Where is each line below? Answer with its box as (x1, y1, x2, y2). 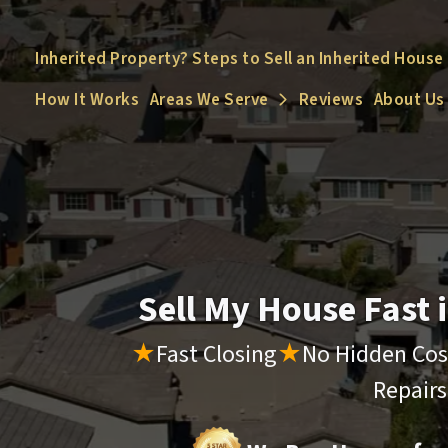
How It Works (35, 87, 140, 113)
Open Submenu (276, 89, 396, 115)
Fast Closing (155, 336, 277, 372)
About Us (373, 87, 445, 113)
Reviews (298, 87, 364, 113)
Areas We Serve (149, 87, 269, 113)
